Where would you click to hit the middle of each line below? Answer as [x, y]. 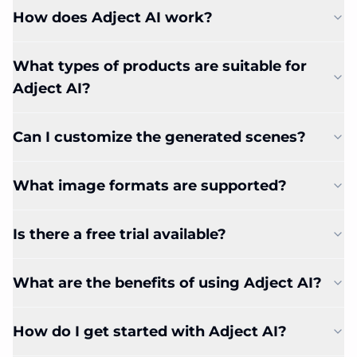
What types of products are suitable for [160, 66]
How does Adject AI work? [113, 18]
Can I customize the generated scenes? [159, 137]
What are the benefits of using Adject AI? [167, 283]
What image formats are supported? [150, 186]
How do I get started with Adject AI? [150, 331]
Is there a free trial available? [120, 234]
